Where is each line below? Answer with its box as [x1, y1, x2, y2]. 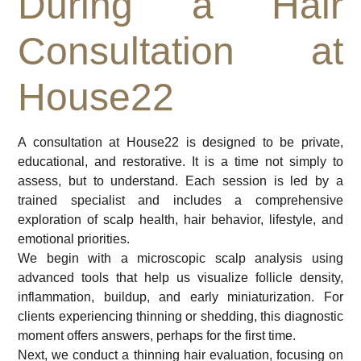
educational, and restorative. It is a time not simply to [18, 154, 343, 168]
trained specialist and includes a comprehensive [18, 193, 343, 207]
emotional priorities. [18, 231, 131, 246]
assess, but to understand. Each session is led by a [18, 173, 343, 188]
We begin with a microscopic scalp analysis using [18, 251, 343, 265]
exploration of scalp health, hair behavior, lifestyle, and [18, 212, 343, 226]
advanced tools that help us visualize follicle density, [18, 270, 343, 284]
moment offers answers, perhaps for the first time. [18, 328, 297, 342]
